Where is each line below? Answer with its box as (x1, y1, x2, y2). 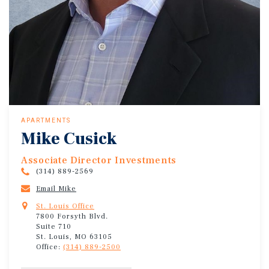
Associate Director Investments (21, 154, 177, 166)
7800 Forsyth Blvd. (36, 211, 108, 221)
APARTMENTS (21, 116, 71, 124)
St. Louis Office (36, 201, 94, 211)
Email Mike (36, 184, 76, 193)
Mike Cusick (21, 127, 117, 150)
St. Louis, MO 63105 (36, 232, 112, 241)
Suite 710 (36, 222, 71, 231)
